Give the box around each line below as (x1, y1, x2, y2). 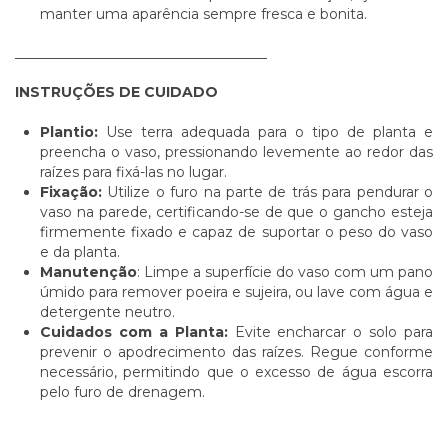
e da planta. (40, 242, 120, 261)
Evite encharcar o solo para (227, 322, 433, 341)
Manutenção (40, 262, 137, 281)
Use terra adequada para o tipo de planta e (98, 122, 433, 141)
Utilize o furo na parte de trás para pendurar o (102, 182, 433, 201)
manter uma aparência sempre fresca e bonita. (40, 4, 367, 23)
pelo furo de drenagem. (40, 382, 205, 401)
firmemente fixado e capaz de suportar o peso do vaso (40, 222, 433, 241)
